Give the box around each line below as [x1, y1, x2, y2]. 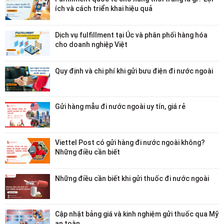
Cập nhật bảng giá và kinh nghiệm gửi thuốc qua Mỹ [55, 210, 218, 218]
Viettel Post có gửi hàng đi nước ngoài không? [55, 138, 205, 146]
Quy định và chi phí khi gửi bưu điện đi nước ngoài [55, 66, 213, 75]
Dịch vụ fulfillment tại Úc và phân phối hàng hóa [55, 31, 207, 39]
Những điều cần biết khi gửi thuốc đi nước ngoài [55, 174, 209, 182]
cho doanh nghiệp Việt [55, 40, 127, 49]
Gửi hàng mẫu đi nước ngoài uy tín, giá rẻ [55, 102, 185, 111]
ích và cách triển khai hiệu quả [55, 4, 152, 13]
